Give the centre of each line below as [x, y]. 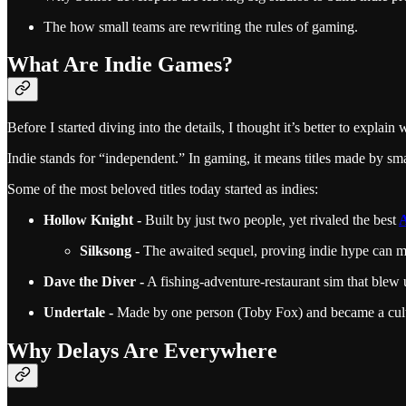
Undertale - [78, 313]
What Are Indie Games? [120, 65]
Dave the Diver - [94, 282]
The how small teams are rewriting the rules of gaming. [201, 26]
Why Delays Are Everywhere [142, 351]
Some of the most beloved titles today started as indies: [163, 189]
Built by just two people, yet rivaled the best [269, 220]
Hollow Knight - [92, 220]
